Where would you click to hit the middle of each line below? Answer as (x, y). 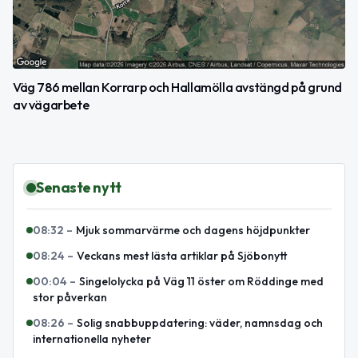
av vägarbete (51, 105)
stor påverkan (70, 298)
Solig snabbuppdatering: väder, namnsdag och (200, 323)
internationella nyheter (92, 339)
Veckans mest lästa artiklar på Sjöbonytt (182, 256)
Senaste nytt (79, 188)
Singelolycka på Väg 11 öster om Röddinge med (201, 282)
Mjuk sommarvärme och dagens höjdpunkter (193, 231)
